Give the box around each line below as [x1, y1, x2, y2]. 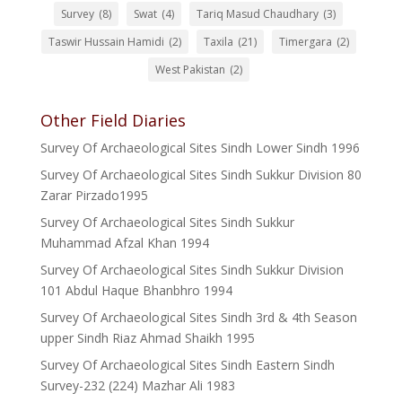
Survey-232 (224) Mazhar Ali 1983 [39, 377, 235, 394]
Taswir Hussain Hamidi [48, 34, 164, 49]
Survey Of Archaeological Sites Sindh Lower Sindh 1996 [39, 139, 360, 156]
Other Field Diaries [39, 109, 186, 131]
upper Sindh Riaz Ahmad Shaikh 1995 [39, 329, 255, 346]
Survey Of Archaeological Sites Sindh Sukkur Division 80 [39, 166, 362, 183]
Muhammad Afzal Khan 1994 [39, 234, 209, 251]
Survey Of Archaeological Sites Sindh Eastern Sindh [39, 356, 335, 373]
